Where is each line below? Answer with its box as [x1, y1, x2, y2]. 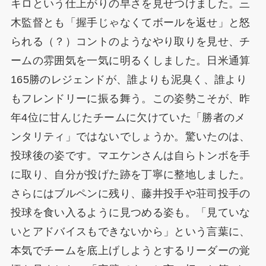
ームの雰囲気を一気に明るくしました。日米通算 [10, 54, 251, 66]
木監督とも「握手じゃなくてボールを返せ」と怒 [10, 16, 251, 28]
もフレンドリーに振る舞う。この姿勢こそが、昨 [10, 92, 251, 104]
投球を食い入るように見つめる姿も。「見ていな [10, 206, 251, 218]
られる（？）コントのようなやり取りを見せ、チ [10, 35, 251, 47]
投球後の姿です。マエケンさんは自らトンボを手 [10, 149, 251, 161]
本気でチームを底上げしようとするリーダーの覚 [10, 244, 251, 256]
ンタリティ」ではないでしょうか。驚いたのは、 [10, 130, 251, 142]
